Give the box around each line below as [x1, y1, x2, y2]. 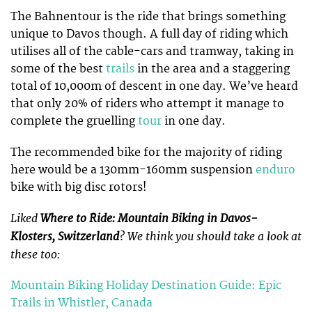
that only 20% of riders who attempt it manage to [10, 97, 284, 111]
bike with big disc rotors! [10, 180, 147, 194]
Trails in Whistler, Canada [10, 295, 153, 310]
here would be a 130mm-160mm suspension [10, 162, 256, 177]
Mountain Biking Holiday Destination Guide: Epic [10, 278, 281, 292]
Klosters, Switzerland [10, 228, 119, 244]
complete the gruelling [10, 114, 138, 129]
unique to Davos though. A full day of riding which [10, 27, 288, 42]
